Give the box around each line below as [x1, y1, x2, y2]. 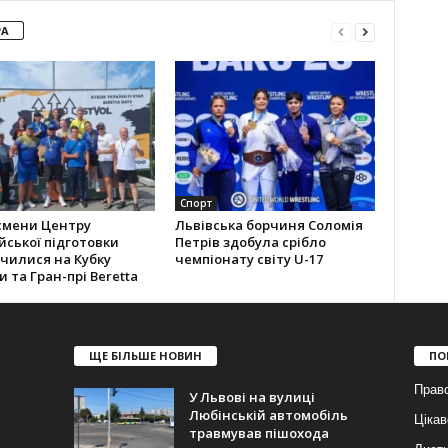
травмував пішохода [188, 423, 329, 442]
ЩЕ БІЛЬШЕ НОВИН [88, 347, 202, 363]
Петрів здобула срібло [174, 233, 326, 251]
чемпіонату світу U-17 [174, 250, 323, 268]
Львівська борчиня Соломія [174, 216, 363, 234]
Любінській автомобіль [188, 405, 348, 424]
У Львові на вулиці [188, 387, 315, 406]
